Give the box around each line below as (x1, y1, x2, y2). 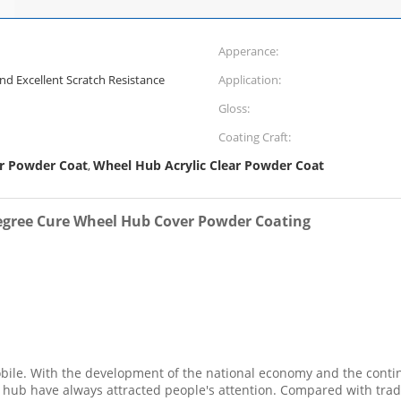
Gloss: (218, 100, 250, 116)
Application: (218, 72, 281, 88)
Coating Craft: (218, 129, 291, 145)
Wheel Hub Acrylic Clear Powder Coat (93, 157, 324, 174)
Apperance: (218, 43, 278, 59)
